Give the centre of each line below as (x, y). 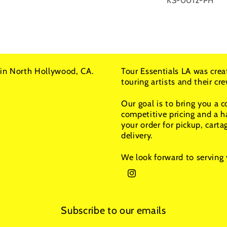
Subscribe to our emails (113, 210)
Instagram (143, 179)
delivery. (137, 136)
